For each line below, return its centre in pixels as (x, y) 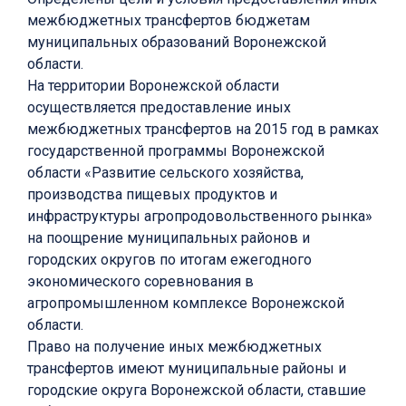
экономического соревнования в (140, 282)
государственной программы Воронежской (176, 151)
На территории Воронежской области (153, 86)
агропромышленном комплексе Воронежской (186, 304)
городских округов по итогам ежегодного (169, 260)
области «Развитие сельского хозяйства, (165, 173)
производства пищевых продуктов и (152, 195)
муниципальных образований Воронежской (177, 43)
